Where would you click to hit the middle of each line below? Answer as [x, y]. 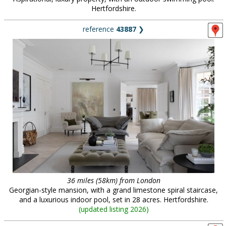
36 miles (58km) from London [114, 180]
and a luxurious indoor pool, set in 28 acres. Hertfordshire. [114, 200]
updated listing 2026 [113, 209]
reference [99, 29]
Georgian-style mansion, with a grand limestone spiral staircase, [114, 190]
